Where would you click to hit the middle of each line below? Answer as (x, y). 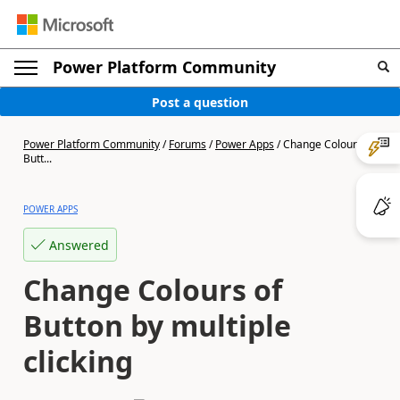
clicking (78, 361)
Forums (187, 144)
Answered (79, 245)
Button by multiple (157, 325)
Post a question (200, 102)
